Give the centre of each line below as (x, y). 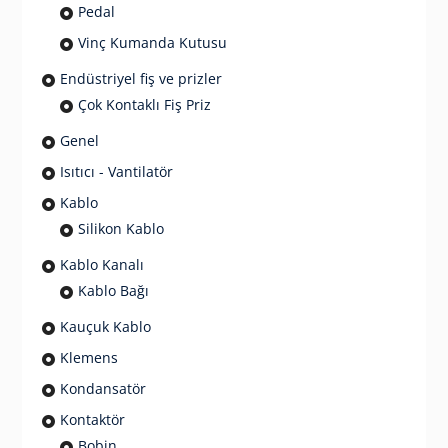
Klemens (88, 358)
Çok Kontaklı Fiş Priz (144, 105)
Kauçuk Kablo (105, 327)
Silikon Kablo (120, 229)
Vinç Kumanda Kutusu (152, 43)
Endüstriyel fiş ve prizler (140, 79)
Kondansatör (102, 389)
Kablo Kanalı (101, 265)
